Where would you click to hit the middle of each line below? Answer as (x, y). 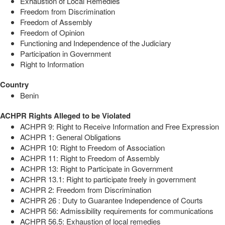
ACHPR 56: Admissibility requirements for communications (117, 211)
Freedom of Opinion (52, 33)
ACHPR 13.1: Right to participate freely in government (108, 179)
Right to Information (52, 64)
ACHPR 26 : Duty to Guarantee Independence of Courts (111, 200)
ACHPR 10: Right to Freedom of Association (92, 148)
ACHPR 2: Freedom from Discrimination (86, 190)
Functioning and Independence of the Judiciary (96, 43)
